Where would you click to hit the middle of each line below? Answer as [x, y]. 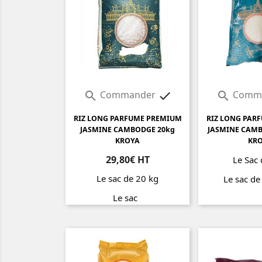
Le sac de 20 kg [127, 179]
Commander [127, 95]
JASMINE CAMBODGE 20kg [127, 130]
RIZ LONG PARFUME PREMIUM [127, 119]
